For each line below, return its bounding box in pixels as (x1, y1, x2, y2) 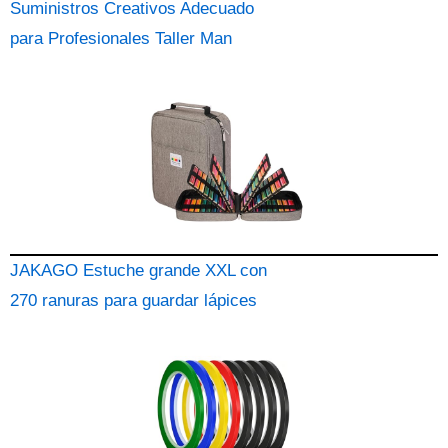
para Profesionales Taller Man (10, 29, 232, 48)
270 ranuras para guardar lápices (10, 291, 257, 310)
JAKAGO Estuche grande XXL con (10, 261, 267, 280)
